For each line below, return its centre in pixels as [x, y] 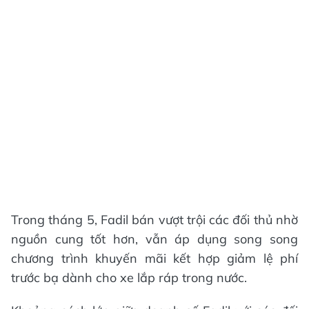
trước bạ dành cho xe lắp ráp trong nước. [129, 278]
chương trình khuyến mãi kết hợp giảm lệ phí [154, 258]
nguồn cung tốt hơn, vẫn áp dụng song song [154, 239]
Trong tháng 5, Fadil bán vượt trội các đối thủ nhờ [154, 220]
